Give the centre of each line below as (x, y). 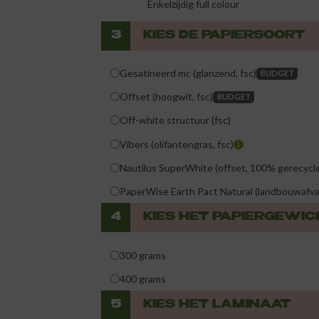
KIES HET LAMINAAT (216, 305)
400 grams (143, 278)
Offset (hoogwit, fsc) (167, 97)
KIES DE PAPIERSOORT (224, 36)
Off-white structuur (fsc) (176, 120)
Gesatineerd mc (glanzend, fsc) (188, 73)
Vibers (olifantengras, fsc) (177, 144)
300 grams (143, 255)
